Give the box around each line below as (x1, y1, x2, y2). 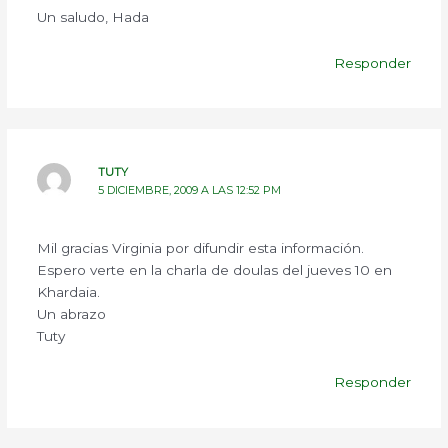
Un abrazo (36, 306, 106, 323)
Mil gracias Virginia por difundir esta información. (36, 240, 364, 257)
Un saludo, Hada (36, 9, 149, 26)
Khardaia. (36, 284, 100, 301)
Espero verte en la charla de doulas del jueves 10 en (36, 262, 392, 279)
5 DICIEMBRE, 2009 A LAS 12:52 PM (98, 183, 282, 198)
